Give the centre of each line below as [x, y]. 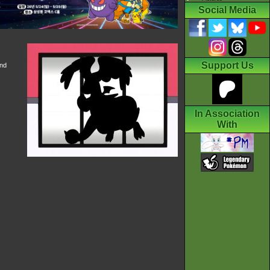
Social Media [227, 10]
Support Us [227, 66]
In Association [227, 114]
